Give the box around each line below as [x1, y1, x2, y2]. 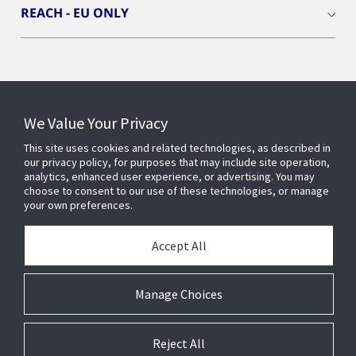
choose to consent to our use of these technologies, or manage [24, 184, 329, 198]
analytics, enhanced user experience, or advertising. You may [24, 169, 315, 184]
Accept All [151, 238, 207, 253]
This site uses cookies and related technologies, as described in [24, 141, 331, 155]
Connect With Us [31, 95, 136, 114]
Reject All [153, 335, 205, 351]
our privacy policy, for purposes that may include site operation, [24, 155, 330, 169]
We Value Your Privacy [24, 113, 168, 133]
